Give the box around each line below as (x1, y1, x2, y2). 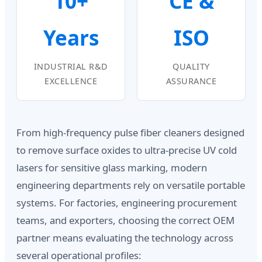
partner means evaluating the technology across (16, 231, 233, 244)
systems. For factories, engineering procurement (16, 196, 237, 209)
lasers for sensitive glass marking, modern (16, 161, 207, 174)
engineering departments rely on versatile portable (16, 178, 245, 192)
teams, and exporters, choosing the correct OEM (16, 213, 235, 227)
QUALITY (173, 61, 210, 72)
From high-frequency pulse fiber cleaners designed (16, 126, 244, 139)
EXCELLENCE (44, 75, 97, 87)
